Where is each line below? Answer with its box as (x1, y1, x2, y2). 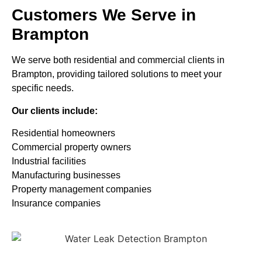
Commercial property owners (12, 142, 131, 153)
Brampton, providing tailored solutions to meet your (12, 69, 222, 80)
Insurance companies (12, 198, 101, 209)
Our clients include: (12, 105, 98, 116)
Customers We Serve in (12, 6, 196, 25)
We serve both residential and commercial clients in (12, 55, 225, 65)
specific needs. (12, 83, 74, 94)
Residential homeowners (12, 128, 115, 139)
